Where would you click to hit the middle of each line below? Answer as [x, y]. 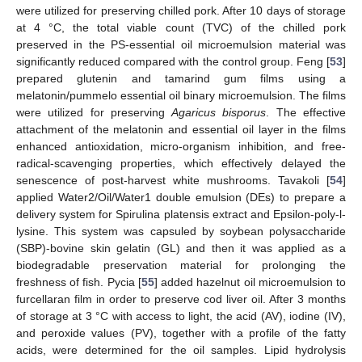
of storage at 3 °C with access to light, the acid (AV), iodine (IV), [181, 316]
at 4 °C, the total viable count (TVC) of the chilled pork [181, 27]
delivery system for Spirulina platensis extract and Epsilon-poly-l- [181, 214]
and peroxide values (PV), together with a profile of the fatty [181, 333]
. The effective [306, 112]
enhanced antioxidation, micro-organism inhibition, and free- [181, 146]
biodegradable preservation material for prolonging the [181, 265]
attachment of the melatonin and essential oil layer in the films [181, 129]
